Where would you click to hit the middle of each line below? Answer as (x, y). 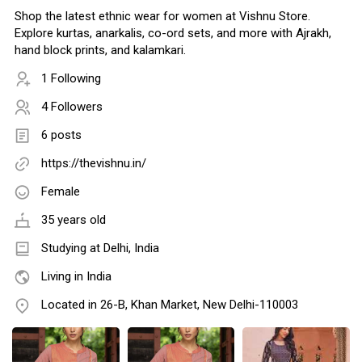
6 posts (61, 135)
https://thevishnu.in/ (94, 164)
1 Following (71, 79)
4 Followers (72, 107)
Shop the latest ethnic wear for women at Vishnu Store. (162, 17)
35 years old (74, 220)
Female (61, 192)
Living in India (76, 277)
